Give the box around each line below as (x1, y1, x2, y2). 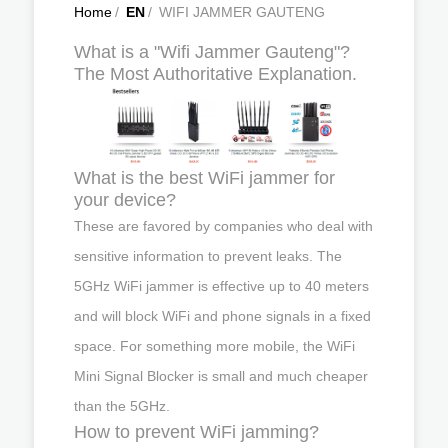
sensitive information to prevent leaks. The (74, 247, 342, 264)
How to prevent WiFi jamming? (74, 421, 319, 442)
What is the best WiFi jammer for (74, 167, 335, 188)
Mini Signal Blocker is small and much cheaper (74, 367, 368, 384)
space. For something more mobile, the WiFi (74, 337, 355, 354)
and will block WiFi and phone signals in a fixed (74, 307, 371, 324)
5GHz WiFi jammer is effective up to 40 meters (74, 277, 369, 294)
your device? (74, 189, 176, 210)
